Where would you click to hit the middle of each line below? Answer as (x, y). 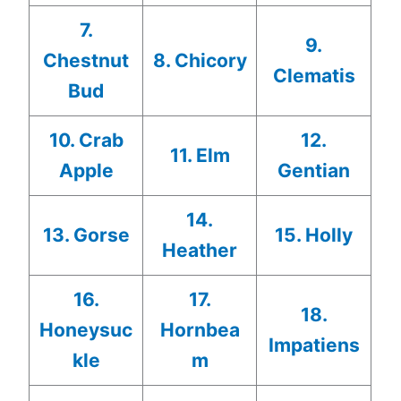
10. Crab (86, 140)
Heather (200, 250)
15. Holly (314, 235)
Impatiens (314, 345)
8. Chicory (200, 60)
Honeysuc (86, 329)
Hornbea (200, 329)
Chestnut (86, 60)
